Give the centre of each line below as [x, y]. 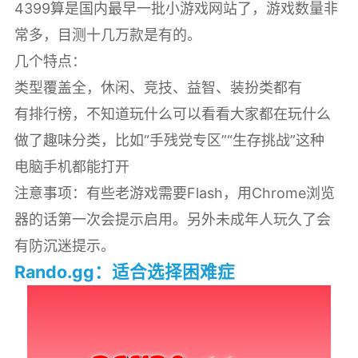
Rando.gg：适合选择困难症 [124, 271]
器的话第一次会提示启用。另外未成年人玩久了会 [172, 219]
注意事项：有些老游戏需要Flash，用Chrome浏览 [174, 193]
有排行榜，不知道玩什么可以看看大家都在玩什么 [172, 113]
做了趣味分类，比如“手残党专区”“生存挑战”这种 [169, 140]
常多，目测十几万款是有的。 [107, 34]
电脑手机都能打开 [72, 166]
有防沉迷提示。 [64, 245]
